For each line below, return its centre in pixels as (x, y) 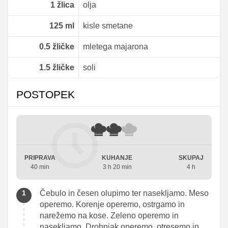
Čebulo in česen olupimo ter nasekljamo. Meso (124, 193)
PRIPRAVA (40, 158)
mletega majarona (115, 47)
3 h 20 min (117, 167)
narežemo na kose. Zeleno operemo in (109, 215)
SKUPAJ (191, 158)
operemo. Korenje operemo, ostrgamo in (112, 204)
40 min (40, 167)
